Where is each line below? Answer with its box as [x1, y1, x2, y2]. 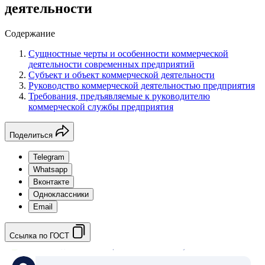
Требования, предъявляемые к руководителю [28, 91, 210, 101]
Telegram [33, 152, 64, 161]
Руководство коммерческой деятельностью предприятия [28, 80, 255, 91]
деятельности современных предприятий [28, 59, 195, 69]
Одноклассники [33, 189, 89, 199]
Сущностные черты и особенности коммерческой [28, 48, 228, 59]
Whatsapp [33, 164, 67, 174]
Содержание [5, 28, 55, 38]
